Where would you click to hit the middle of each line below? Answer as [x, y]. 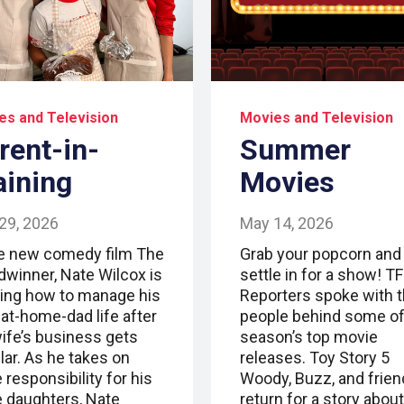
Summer [295, 150]
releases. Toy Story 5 [315, 358]
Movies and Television [317, 118]
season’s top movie [309, 337]
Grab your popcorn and [321, 254]
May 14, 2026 [287, 224]
